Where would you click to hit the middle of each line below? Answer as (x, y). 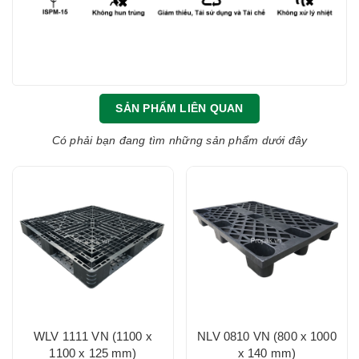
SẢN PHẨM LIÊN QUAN (179, 108)
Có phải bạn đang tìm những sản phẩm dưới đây (179, 140)
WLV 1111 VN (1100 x (93, 336)
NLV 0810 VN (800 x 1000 (267, 336)
